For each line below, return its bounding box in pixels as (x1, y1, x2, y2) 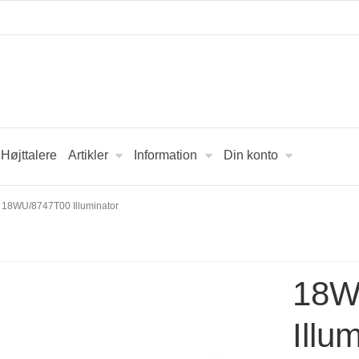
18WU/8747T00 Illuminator (2, 200, 119, 212)
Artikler (68, 148, 108, 162)
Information (134, 148, 198, 162)
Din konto (223, 148, 278, 162)
